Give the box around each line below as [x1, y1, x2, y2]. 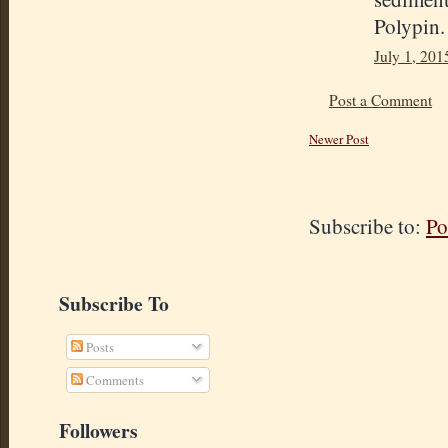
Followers [59, 415, 138, 445]
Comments [82, 370, 144, 389]
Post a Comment [329, 89, 432, 110]
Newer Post [309, 130, 369, 149]
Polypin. [374, 12, 445, 41]
